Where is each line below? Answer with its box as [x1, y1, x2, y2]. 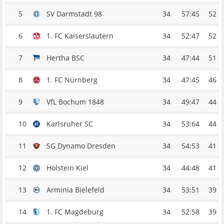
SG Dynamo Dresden [46, 141, 115, 151]
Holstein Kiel [46, 163, 88, 173]
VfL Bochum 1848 [46, 97, 104, 107]
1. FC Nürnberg [46, 75, 97, 85]
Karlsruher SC [46, 119, 93, 129]
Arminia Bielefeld [46, 185, 104, 195]
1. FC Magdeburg [46, 207, 103, 217]
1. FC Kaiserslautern [46, 31, 113, 41]
